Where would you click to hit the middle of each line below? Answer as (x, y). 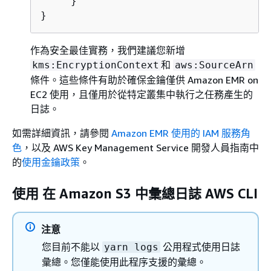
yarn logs (131, 247)
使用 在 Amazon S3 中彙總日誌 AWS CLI (135, 194)
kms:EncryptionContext (96, 65)
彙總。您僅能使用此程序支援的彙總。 (124, 262)
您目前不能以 (72, 247)
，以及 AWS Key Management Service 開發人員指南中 (140, 147)
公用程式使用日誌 (200, 247)
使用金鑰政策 (51, 162)
